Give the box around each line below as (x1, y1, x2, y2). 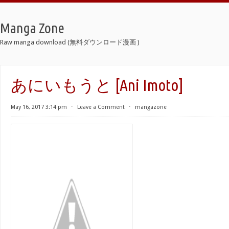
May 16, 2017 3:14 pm (11, 104, 67, 110)
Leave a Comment (77, 104, 125, 110)
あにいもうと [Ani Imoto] (11, 76, 184, 94)
